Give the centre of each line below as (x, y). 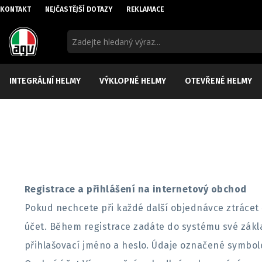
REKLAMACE (145, 9)
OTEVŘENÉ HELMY (218, 81)
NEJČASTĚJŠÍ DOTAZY (79, 9)
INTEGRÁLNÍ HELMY (45, 81)
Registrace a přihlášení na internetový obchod (136, 189)
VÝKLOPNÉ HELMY (133, 81)
